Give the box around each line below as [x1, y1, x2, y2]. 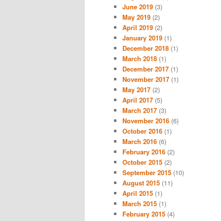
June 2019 [122, 1, 153, 11]
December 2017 [122, 64, 169, 74]
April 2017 [122, 95, 153, 105]
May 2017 [122, 84, 150, 94]
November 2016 [122, 115, 169, 125]
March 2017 [122, 105, 157, 115]
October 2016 [122, 126, 162, 136]
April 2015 [122, 188, 153, 198]
